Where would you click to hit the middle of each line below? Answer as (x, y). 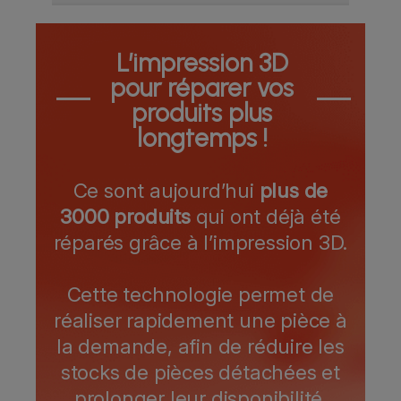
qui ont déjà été (265, 217)
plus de (294, 191)
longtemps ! (202, 138)
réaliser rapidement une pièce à (200, 320)
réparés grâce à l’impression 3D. (200, 243)
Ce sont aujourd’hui (166, 191)
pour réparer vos (202, 88)
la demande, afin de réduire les (200, 346)
